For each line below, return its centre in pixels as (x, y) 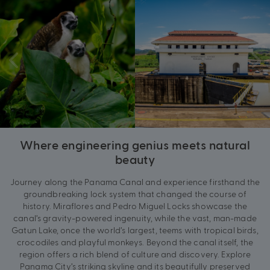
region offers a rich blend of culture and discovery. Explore (135, 254)
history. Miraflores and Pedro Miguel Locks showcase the (135, 206)
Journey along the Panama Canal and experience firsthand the (135, 182)
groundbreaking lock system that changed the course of (135, 194)
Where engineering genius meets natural (135, 145)
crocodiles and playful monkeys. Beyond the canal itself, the (135, 242)
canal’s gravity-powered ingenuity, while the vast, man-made (135, 218)
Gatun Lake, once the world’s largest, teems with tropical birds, (135, 230)
